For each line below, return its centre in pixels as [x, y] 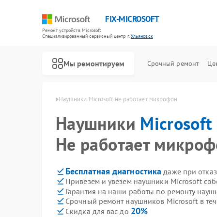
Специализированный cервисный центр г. [86, 36]
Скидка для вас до [98, 211]
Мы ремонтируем [94, 63]
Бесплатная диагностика [114, 171]
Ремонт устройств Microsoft [72, 30]
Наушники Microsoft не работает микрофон [118, 99]
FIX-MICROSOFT [132, 19]
